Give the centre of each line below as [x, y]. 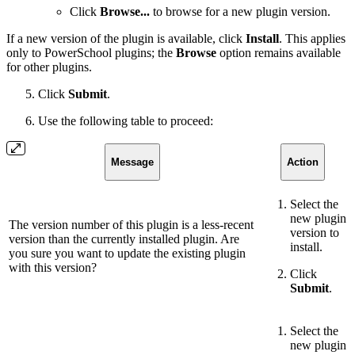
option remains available [279, 52]
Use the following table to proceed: [126, 120]
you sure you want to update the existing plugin [127, 253]
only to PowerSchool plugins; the [91, 52]
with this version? [53, 267]
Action [302, 162]
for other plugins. [49, 67]
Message [132, 162]
